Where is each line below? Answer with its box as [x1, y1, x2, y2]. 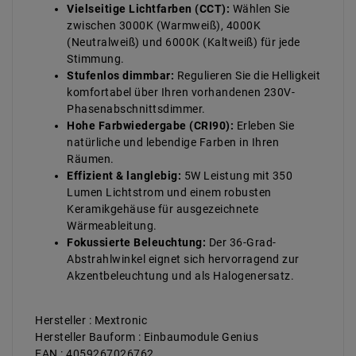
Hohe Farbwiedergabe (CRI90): [67, 119, 234, 133]
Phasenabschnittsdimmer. [67, 103, 206, 116]
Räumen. [67, 153, 114, 166]
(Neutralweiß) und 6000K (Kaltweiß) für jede [67, 36, 300, 49]
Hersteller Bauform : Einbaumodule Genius [35, 331, 258, 344]
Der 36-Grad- [206, 236, 277, 250]
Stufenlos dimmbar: [67, 69, 174, 83]
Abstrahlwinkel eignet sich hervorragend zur [67, 253, 300, 266]
